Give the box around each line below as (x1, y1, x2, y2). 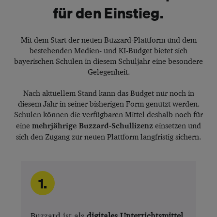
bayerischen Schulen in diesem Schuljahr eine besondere (14, 56, 203, 66)
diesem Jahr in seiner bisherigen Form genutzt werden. (17, 99, 200, 108)
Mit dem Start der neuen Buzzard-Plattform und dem (20, 35, 197, 45)
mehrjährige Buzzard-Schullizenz (32, 121, 153, 130)
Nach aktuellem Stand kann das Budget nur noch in (23, 88, 194, 98)
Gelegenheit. (87, 67, 130, 77)
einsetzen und (153, 121, 201, 130)
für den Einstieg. (53, 3, 164, 21)
